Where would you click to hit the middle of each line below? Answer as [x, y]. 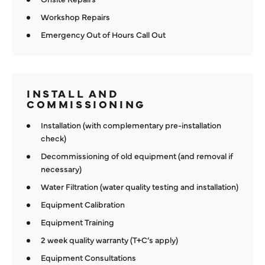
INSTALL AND [73, 93]
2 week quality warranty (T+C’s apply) [109, 240]
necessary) [61, 169]
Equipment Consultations [88, 258]
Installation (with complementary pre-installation [131, 125]
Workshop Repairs [75, 17]
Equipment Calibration [83, 204]
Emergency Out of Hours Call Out [103, 35]
